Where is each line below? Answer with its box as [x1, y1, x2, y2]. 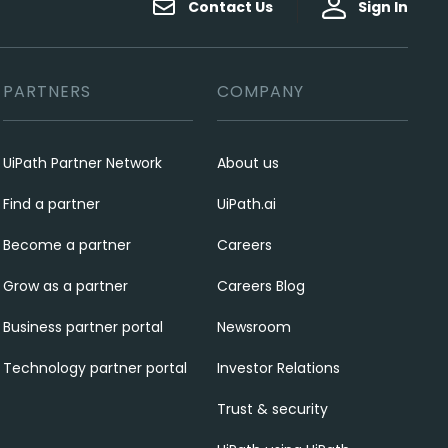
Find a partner [2, 194, 100, 214]
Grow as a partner [2, 276, 128, 296]
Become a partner [2, 235, 131, 255]
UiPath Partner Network [2, 153, 162, 173]
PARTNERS [2, 80, 91, 103]
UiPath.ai [217, 194, 277, 214]
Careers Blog [217, 276, 306, 296]
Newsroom [217, 317, 292, 337]
